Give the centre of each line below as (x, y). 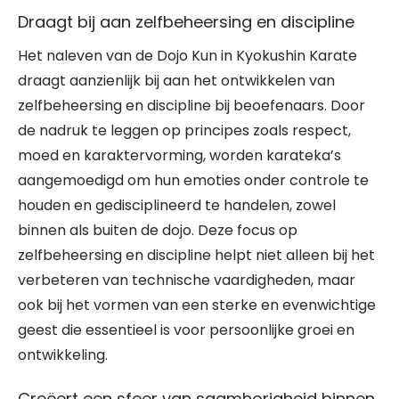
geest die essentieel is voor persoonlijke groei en (186, 330)
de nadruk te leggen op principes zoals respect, (184, 130)
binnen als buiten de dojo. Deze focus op (158, 230)
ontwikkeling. (63, 355)
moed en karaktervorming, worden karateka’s (179, 155)
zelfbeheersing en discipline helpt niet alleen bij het (196, 255)
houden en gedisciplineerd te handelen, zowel (177, 205)
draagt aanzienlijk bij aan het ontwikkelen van (176, 81)
